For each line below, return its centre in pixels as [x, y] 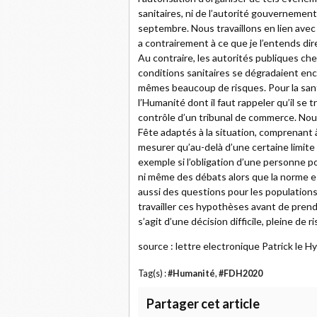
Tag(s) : [153, 273]
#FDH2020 [241, 273]
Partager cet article [203, 304]
